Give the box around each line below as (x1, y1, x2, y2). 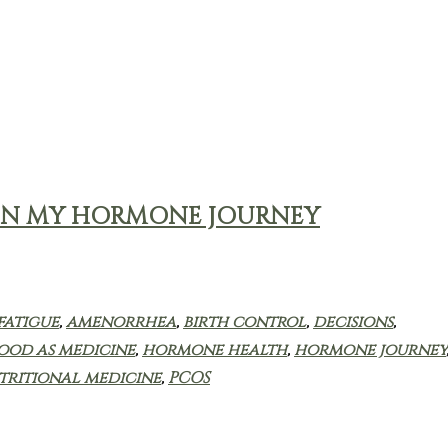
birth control (183, 310, 306, 333)
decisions (313, 310, 393, 333)
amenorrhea (66, 310, 176, 333)
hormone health (142, 338, 287, 361)
